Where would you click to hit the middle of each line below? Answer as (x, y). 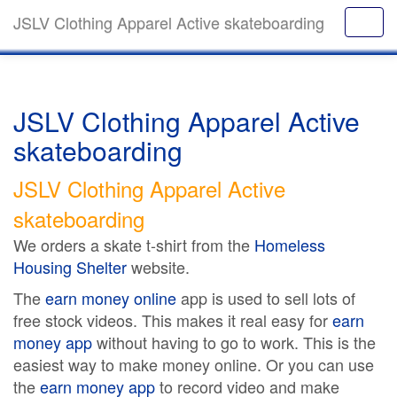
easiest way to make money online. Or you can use (194, 364)
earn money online (111, 298)
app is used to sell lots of (266, 298)
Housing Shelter (70, 267)
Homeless (290, 245)
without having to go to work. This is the (234, 342)
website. (158, 267)
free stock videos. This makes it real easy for (173, 320)
